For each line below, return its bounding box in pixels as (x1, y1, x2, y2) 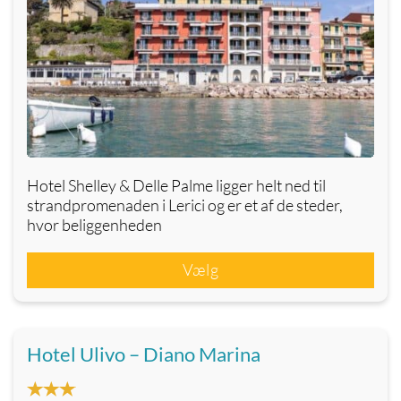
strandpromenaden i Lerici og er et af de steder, (27, 195, 343, 216)
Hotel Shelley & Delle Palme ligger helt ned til (27, 175, 326, 196)
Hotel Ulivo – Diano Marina (27, 342, 260, 367)
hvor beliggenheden (27, 215, 162, 235)
